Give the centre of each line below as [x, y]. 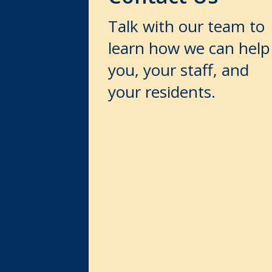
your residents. [162, 91]
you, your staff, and [178, 70]
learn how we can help [189, 48]
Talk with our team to [186, 26]
